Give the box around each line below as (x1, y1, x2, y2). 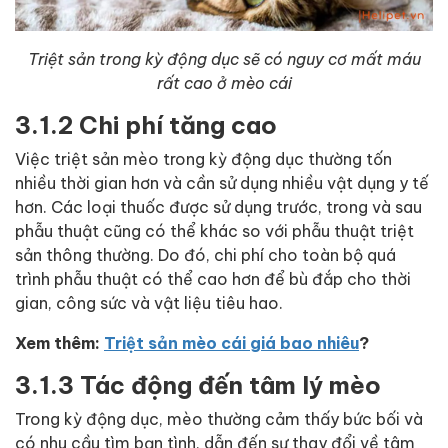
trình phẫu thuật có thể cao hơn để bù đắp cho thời (15, 268, 411, 288)
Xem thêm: (15, 332, 104, 352)
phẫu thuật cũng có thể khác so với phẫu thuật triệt (15, 220, 414, 240)
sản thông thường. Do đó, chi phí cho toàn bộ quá (15, 244, 396, 264)
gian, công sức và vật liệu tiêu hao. (15, 292, 283, 312)
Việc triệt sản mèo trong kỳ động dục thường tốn (15, 148, 392, 168)
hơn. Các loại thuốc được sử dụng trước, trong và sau (15, 196, 422, 216)
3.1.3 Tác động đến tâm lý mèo (15, 369, 381, 399)
